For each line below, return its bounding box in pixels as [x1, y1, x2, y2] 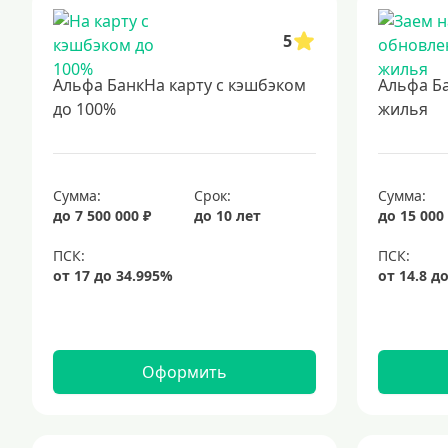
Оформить [141, 361, 227, 383]
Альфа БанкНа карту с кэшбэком [53, 74, 306, 96]
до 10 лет [194, 206, 262, 225]
